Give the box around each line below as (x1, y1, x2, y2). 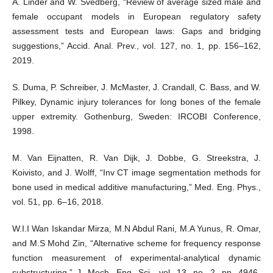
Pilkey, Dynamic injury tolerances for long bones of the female (12, 97, 261, 107)
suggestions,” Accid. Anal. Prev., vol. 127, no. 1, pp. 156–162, (12, 41, 261, 51)
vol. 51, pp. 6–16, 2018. (12, 197, 104, 207)
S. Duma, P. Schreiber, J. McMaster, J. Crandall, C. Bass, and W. (12, 82, 261, 93)
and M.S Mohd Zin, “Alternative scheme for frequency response (12, 238, 261, 249)
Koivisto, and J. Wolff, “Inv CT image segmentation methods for (12, 168, 261, 178)
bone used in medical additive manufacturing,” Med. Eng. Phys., (12, 182, 261, 193)
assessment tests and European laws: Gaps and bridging (12, 26, 261, 37)
